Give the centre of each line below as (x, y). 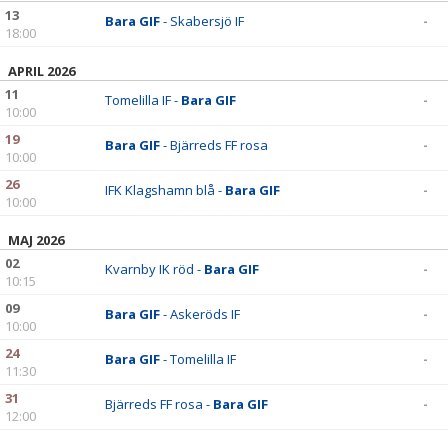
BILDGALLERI (49, 13)
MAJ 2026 (36, 240)
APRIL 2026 (41, 71)
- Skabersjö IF (202, 21)
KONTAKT (40, 99)
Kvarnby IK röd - (154, 269)
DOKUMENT (47, 56)
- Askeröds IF (201, 314)
